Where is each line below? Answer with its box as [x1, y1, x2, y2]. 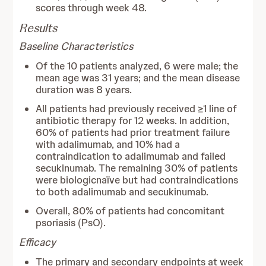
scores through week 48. [36, 1, 147, 14]
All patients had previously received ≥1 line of [36, 102, 237, 115]
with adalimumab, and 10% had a [36, 138, 180, 151]
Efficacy [19, 235, 56, 249]
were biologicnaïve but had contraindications [36, 173, 239, 186]
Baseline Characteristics [19, 39, 134, 53]
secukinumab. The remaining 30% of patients [36, 161, 238, 175]
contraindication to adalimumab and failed [36, 150, 226, 163]
